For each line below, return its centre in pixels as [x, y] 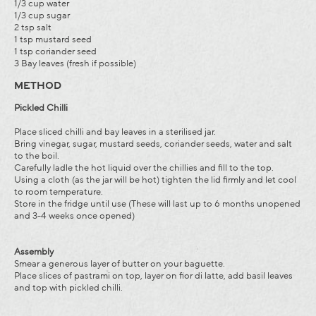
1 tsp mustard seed [53, 39]
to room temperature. [59, 192]
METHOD [38, 87]
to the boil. [37, 156]
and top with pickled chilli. [68, 288]
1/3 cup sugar [42, 16]
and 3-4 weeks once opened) [74, 216]
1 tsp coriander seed [55, 51]
